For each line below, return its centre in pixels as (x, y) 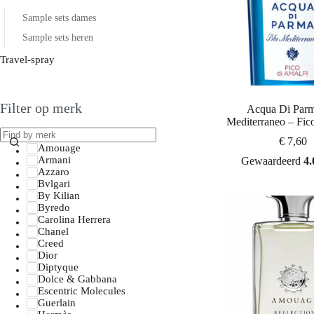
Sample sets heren (58, 37)
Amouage (59, 148)
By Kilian (59, 196)
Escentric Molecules (81, 291)
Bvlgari (54, 184)
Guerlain (56, 303)
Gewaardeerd (272, 161)
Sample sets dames (59, 18)
